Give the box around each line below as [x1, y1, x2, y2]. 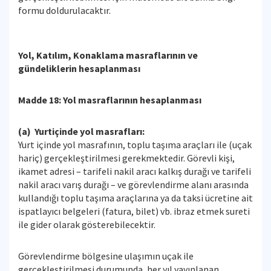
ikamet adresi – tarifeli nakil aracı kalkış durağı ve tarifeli [18, 165, 251, 177]
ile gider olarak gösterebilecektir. [18, 218, 155, 230]
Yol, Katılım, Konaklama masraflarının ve [18, 49, 198, 61]
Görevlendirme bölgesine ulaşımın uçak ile [18, 250, 194, 262]
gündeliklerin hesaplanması [18, 62, 140, 74]
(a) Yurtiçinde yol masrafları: [18, 125, 145, 137]
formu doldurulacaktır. [18, 4, 111, 16]
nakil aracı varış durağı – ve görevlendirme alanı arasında [18, 178, 249, 191]
